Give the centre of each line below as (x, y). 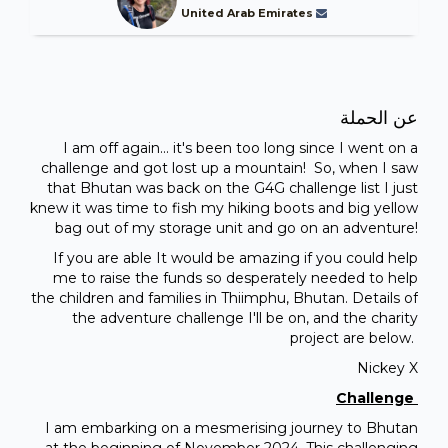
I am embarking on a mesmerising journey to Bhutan (231, 427)
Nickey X (387, 367)
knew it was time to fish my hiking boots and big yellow (224, 207)
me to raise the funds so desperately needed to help (235, 277)
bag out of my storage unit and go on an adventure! (236, 227)
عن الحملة (379, 117)
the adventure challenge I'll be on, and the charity (245, 317)
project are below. (354, 337)
